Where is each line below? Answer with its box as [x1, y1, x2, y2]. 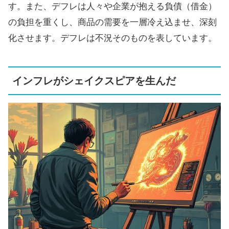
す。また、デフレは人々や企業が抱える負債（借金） [8, 2, 217, 12]
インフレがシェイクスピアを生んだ [12, 75, 176, 86]
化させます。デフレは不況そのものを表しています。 [8, 33, 217, 43]
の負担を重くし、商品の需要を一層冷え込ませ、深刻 [8, 17, 217, 28]
